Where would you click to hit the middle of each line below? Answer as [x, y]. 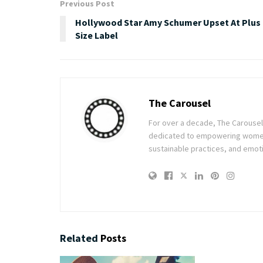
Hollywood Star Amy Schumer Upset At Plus [168, 22]
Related [79, 238]
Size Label [97, 35]
